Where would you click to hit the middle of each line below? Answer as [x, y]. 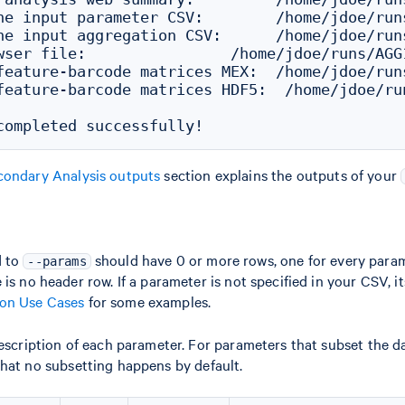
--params [57, 261]
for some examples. [148, 301]
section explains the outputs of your [281, 174]
